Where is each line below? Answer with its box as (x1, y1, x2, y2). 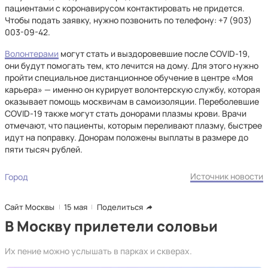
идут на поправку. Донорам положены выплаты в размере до (5, 132, 248, 143)
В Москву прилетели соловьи (5, 216, 218, 236)
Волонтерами (5, 48, 59, 59)
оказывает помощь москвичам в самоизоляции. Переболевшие (5, 96, 259, 107)
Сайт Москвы (5, 202, 54, 212)
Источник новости (190, 170, 263, 182)
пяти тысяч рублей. (5, 144, 84, 155)
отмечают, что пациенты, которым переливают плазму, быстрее (5, 120, 262, 131)
